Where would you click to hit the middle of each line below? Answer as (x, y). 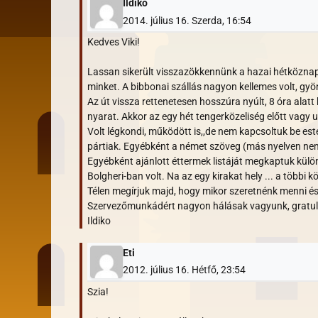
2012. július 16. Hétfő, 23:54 (184, 270)
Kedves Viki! (114, 42)
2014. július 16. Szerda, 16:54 (187, 20)
